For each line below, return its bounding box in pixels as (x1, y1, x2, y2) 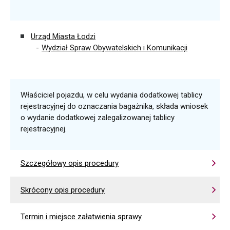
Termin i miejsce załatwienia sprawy (21, 212, 142, 221)
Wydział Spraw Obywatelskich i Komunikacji (42, 43, 187, 52)
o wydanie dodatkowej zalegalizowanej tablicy (21, 113, 175, 122)
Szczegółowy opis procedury (21, 159, 119, 168)
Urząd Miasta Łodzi (31, 32, 95, 41)
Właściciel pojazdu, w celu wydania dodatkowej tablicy (21, 90, 202, 100)
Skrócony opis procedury (21, 185, 105, 195)
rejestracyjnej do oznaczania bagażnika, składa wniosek (21, 102, 208, 111)
